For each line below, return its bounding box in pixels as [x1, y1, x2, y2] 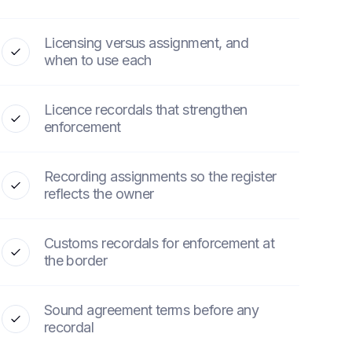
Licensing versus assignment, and [43, 35, 249, 51]
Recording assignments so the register [43, 168, 277, 185]
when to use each [43, 52, 152, 68]
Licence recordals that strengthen [43, 101, 247, 118]
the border [43, 252, 108, 269]
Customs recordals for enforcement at [43, 235, 275, 251]
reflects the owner [43, 185, 154, 202]
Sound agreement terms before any [43, 302, 259, 318]
